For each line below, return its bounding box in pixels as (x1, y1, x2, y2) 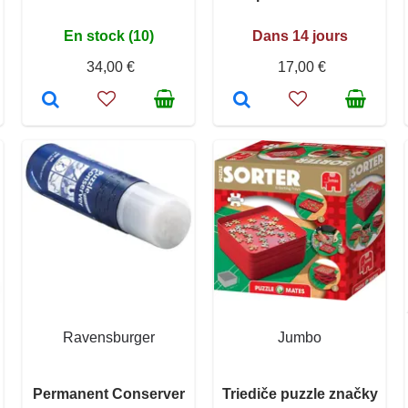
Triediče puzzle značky (221, 385, 378, 402)
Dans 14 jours (251, 27, 348, 44)
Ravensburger (62, 329, 155, 345)
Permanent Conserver (32, 385, 185, 402)
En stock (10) (63, 27, 154, 44)
